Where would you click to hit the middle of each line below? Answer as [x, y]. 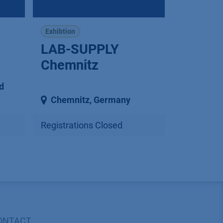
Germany [112, 100]
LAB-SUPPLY [80, 50]
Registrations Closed [81, 125]
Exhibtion [60, 31]
